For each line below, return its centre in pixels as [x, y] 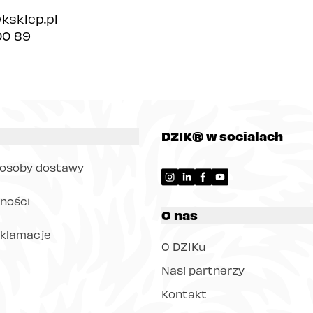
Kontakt [184, 294]
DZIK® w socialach [222, 136]
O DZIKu [183, 246]
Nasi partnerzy [203, 270]
